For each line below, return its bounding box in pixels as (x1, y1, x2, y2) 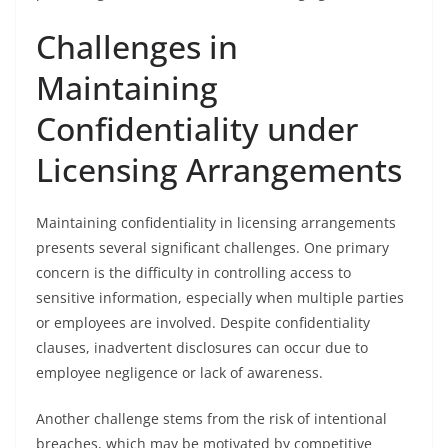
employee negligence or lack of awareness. (36, 363, 323, 382)
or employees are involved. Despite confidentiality (36, 313, 370, 332)
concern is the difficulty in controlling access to (36, 263, 351, 282)
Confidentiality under (36, 107, 358, 150)
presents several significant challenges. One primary (36, 238, 389, 257)
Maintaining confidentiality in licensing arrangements (36, 213, 396, 232)
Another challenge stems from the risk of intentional (36, 409, 387, 428)
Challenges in (36, 25, 238, 68)
